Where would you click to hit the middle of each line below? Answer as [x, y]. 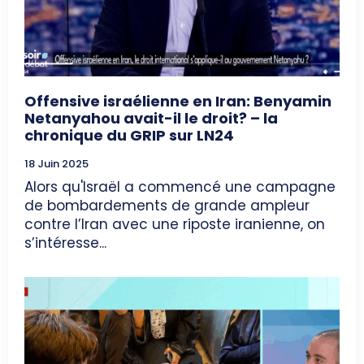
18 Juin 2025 [56, 163]
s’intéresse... [65, 243]
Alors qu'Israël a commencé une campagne [180, 186]
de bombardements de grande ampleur [167, 205]
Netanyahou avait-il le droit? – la [151, 118]
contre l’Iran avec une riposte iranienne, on [175, 224]
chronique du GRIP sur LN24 [129, 135]
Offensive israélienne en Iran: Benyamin [178, 101]
